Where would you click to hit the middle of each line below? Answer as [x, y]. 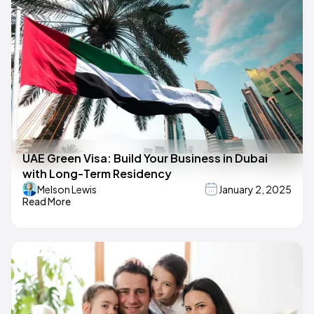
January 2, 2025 [255, 189]
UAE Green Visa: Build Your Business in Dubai [145, 158]
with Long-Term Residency [97, 174]
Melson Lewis [67, 189]
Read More [47, 202]
